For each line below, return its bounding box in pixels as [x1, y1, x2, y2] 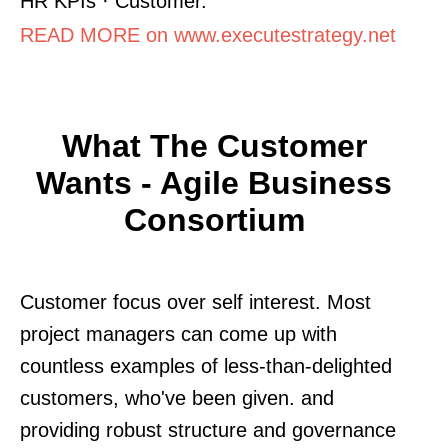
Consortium [123, 201, 305, 238]
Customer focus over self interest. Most [20, 290, 371, 313]
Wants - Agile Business [36, 164, 392, 201]
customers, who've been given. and [20, 386, 334, 409]
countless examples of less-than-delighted [20, 354, 392, 377]
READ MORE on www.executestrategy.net [20, 23, 396, 46]
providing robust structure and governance [20, 418, 396, 441]
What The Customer [61, 127, 367, 164]
